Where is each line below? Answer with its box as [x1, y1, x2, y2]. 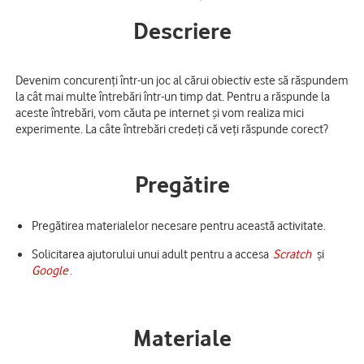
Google [32, 262, 68, 278]
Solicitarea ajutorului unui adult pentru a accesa [32, 245, 273, 262]
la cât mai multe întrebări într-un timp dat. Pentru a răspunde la [15, 88, 330, 104]
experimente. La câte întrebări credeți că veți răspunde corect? [15, 120, 328, 136]
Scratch [273, 245, 311, 262]
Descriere [132, 17, 232, 45]
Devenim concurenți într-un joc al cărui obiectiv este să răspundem [15, 71, 349, 88]
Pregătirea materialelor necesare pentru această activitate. [32, 217, 326, 233]
